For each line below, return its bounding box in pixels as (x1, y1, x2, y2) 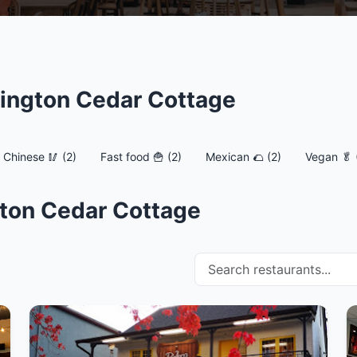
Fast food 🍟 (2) (100, 150, 182, 163)
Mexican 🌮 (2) (206, 150, 281, 163)
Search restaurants (194, 253, 307, 269)
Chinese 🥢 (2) (3, 150, 76, 163)
